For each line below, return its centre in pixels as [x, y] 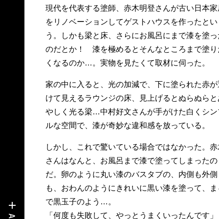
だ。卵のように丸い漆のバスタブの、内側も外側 [131, 174]
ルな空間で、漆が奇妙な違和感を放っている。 [127, 125]
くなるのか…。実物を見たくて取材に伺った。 [127, 63]
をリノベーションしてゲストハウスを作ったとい [131, 22]
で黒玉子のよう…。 [80, 202]
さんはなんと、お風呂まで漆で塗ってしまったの [131, 161]
